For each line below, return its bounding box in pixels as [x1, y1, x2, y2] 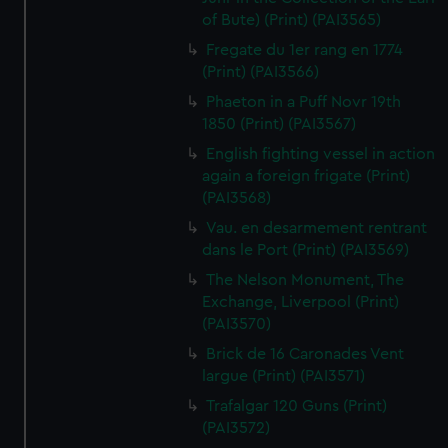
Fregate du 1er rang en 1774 [206, 42, 404, 58]
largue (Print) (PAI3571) [202, 368, 366, 384]
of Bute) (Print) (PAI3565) [202, 12, 382, 28]
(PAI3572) [202, 420, 271, 436]
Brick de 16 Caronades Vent [206, 346, 405, 362]
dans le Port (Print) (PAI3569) [202, 242, 410, 258]
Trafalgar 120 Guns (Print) [206, 398, 388, 414]
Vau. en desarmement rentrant [206, 220, 428, 236]
